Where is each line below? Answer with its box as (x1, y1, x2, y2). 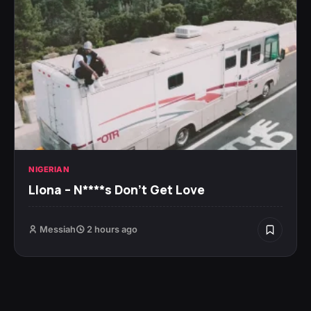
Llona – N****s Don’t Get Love (28, 180, 205, 198)
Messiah (40, 224, 76, 235)
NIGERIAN (28, 164, 69, 174)
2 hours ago (85, 224, 137, 235)
